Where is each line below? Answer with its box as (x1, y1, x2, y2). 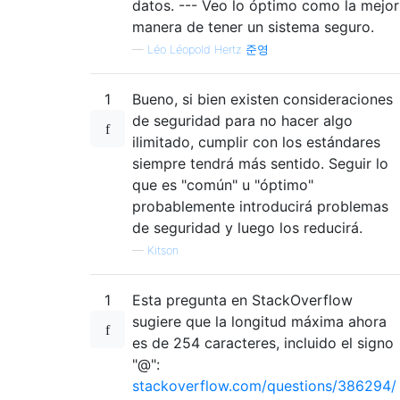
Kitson (147, 243, 179, 257)
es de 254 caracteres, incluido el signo (132, 333, 394, 352)
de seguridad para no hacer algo (132, 111, 353, 129)
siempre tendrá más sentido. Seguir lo (132, 154, 388, 172)
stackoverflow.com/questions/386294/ (132, 376, 396, 395)
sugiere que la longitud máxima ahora (132, 312, 387, 330)
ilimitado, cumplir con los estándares (132, 132, 380, 151)
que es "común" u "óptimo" (132, 175, 313, 194)
